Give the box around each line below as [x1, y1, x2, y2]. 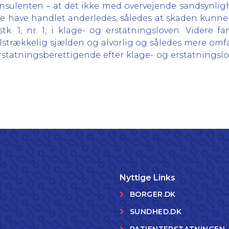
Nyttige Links [120, 173, 175, 182]
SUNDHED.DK [130, 207, 182, 216]
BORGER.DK [130, 190, 176, 199]
